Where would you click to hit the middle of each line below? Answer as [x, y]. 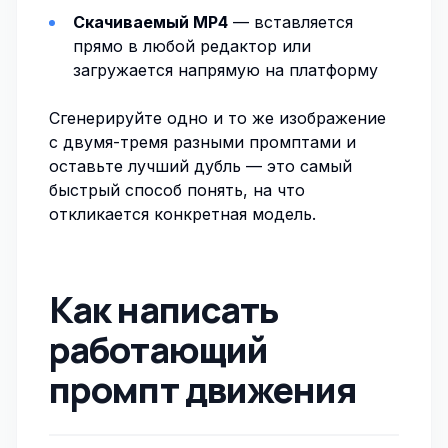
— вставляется [290, 22]
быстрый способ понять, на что [177, 190]
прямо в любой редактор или [192, 46]
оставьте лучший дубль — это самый [200, 166]
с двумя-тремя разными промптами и [202, 142]
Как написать [164, 309]
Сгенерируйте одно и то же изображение [217, 118]
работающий [158, 349]
